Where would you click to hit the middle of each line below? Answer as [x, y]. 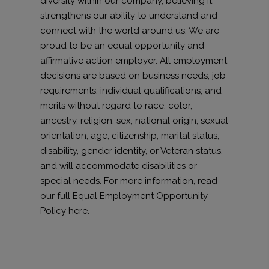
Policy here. [65, 210]
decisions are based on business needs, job [133, 75]
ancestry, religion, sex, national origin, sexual [134, 120]
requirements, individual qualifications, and [131, 90]
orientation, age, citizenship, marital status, [130, 135]
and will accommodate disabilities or [119, 165]
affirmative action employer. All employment [134, 60]
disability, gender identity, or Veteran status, [132, 150]
